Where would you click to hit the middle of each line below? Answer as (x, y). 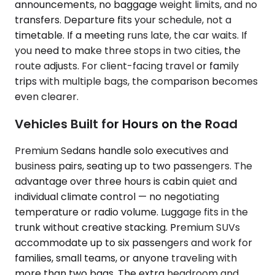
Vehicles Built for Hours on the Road (126, 124)
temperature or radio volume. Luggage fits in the (131, 212)
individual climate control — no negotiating (117, 197)
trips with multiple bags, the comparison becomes (136, 82)
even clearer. (47, 97)
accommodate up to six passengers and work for (134, 243)
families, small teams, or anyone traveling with (126, 258)
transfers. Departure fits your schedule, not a (123, 20)
